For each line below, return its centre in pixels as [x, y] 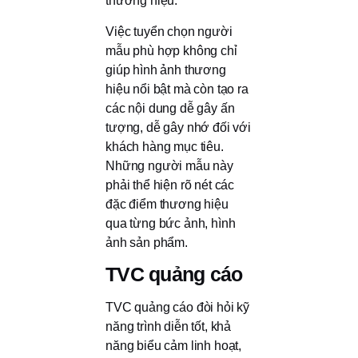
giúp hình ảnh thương [166, 70]
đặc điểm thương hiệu [167, 204]
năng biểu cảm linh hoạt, [174, 346]
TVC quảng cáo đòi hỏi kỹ [178, 308]
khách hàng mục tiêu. [165, 146]
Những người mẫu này [169, 165]
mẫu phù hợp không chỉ [171, 50]
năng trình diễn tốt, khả [169, 327]
